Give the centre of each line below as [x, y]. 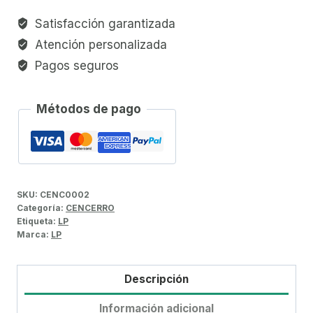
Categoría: [41, 208]
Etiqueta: [37, 221]
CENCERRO [90, 208]
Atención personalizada [100, 44]
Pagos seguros [75, 65]
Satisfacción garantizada [104, 23]
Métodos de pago [89, 109]
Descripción [156, 279]
